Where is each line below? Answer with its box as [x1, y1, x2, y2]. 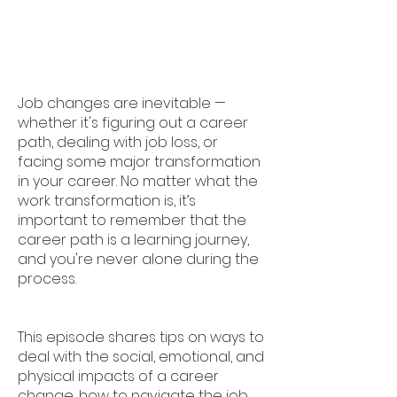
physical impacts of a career [18, 366, 219, 386]
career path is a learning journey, [18, 230, 249, 250]
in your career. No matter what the [18, 171, 258, 191]
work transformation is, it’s [18, 191, 196, 211]
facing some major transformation [18, 152, 261, 172]
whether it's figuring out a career [18, 113, 248, 133]
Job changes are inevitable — [18, 93, 226, 113]
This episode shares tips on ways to [18, 327, 264, 347]
